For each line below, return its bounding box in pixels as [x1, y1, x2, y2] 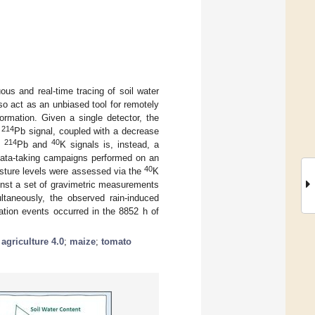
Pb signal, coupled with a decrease [14, 125, 160, 136]
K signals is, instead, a [60, 139, 159, 150]
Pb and [17, 139, 51, 150]
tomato [101, 236, 131, 247]
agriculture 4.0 [1, 236, 64, 247]
